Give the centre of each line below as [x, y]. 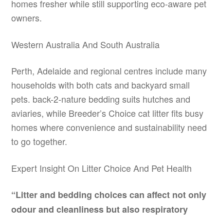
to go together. [39, 141]
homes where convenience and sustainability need [109, 127]
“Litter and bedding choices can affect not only [109, 195]
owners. [26, 18]
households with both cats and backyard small [100, 85]
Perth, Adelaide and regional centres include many [109, 71]
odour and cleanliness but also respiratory [99, 209]
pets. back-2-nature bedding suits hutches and [100, 99]
